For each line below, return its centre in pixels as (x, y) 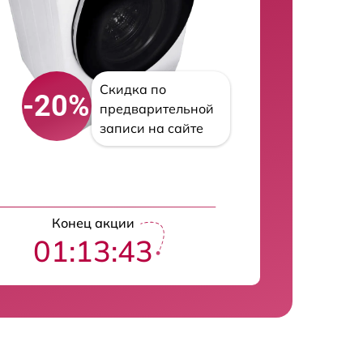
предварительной (156, 109)
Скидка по (132, 89)
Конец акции (94, 223)
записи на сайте (151, 128)
